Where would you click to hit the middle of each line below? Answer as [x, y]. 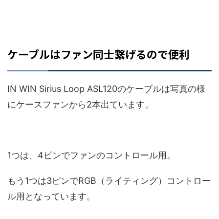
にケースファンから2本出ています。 [80, 104]
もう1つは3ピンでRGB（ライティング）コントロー [109, 180]
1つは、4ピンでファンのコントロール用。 [91, 155]
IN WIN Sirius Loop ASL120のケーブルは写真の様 [106, 88]
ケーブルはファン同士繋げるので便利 [99, 54]
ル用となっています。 [51, 196]
